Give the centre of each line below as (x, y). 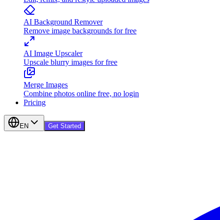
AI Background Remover (63, 22)
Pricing (35, 102)
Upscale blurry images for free (70, 62)
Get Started (65, 126)
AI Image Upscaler (53, 53)
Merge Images (46, 85)
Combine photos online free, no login (81, 94)
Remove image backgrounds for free (80, 31)
